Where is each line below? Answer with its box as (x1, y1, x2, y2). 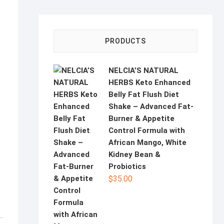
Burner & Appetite (108, 114, 174, 123)
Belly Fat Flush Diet (108, 90, 179, 99)
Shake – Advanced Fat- (108, 102, 193, 111)
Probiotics (108, 162, 146, 171)
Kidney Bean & (108, 150, 160, 159)
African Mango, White (108, 138, 186, 147)
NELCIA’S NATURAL (108, 66, 178, 75)
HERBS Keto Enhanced (108, 78, 190, 87)
